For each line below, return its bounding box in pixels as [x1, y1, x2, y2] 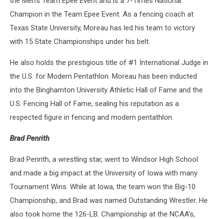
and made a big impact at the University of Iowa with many [10, 169, 197, 178]
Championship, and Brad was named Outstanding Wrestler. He [10, 196, 208, 205]
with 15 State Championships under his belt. [10, 37, 150, 46]
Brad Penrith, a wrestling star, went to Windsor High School [10, 155, 198, 164]
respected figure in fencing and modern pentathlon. [10, 113, 174, 122]
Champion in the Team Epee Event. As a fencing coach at [10, 10, 194, 19]
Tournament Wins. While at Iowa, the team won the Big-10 [10, 182, 196, 192]
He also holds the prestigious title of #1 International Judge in [10, 58, 208, 67]
